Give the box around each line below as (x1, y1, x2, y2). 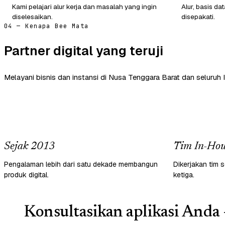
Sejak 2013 (4, 141, 55, 152)
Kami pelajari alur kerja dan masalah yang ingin (12, 2, 157, 11)
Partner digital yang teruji (4, 42, 163, 59)
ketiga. (173, 170, 194, 179)
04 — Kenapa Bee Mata (4, 22, 89, 30)
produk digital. (4, 170, 49, 179)
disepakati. (181, 12, 215, 21)
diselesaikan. (12, 12, 53, 21)
